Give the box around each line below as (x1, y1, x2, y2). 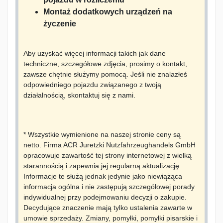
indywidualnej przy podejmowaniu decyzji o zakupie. (23, 193, 187, 202)
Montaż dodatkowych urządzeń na (43, 7, 172, 16)
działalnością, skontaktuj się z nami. (23, 91, 135, 100)
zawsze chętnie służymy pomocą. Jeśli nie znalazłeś (23, 70, 187, 79)
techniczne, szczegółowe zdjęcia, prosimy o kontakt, (23, 60, 187, 68)
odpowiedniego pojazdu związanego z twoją (23, 81, 161, 89)
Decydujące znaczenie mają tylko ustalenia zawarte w (23, 204, 192, 212)
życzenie (43, 19, 76, 28)
